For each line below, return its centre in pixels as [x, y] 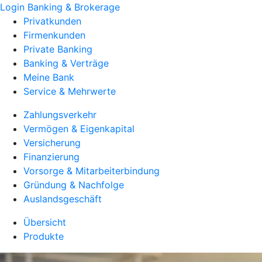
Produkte [44, 236]
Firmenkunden [54, 35]
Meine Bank [49, 77]
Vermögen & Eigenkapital [79, 129]
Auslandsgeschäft [63, 199]
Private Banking [58, 49]
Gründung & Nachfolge [74, 185]
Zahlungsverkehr [60, 115]
